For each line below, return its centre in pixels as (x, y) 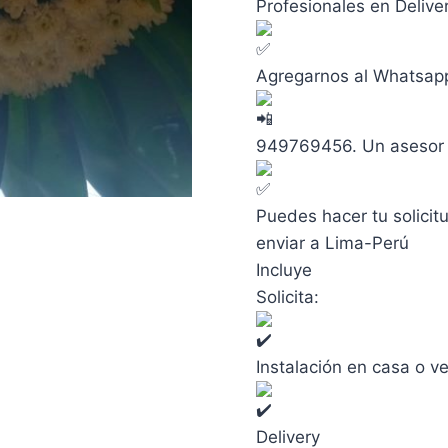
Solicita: (287, 297)
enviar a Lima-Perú (332, 243)
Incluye (284, 270)
